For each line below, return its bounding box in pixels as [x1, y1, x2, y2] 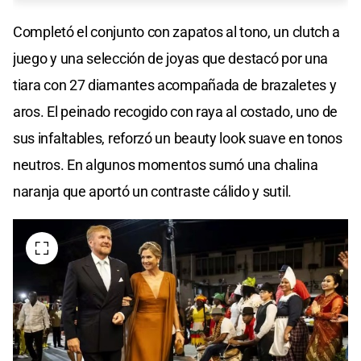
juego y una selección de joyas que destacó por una [13, 50, 329, 68]
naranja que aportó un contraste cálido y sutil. [13, 183, 292, 201]
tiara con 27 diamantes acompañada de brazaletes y [13, 77, 337, 94]
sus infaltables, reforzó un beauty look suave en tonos [13, 130, 342, 147]
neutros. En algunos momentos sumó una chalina [13, 156, 318, 174]
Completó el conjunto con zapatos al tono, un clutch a [13, 23, 341, 41]
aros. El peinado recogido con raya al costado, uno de [13, 103, 338, 121]
